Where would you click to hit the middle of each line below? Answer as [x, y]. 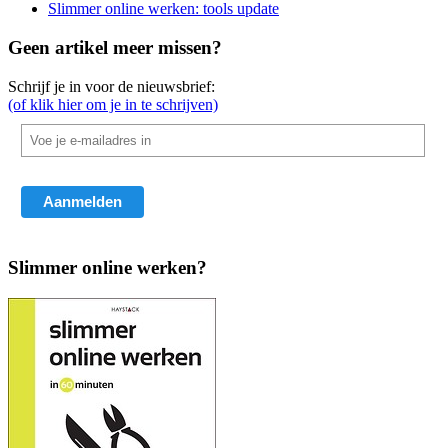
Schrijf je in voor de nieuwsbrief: [111, 86]
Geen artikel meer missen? [115, 47]
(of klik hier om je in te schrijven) [113, 104]
